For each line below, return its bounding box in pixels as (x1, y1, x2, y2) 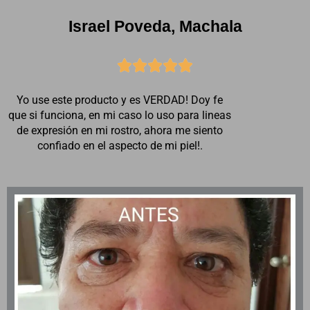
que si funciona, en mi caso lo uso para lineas (8, 109, 231, 122)
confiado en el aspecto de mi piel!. (37, 139, 203, 153)
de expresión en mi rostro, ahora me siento (17, 124, 223, 138)
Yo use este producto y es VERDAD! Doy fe (17, 93, 223, 107)
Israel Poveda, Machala (68, 17, 242, 36)
